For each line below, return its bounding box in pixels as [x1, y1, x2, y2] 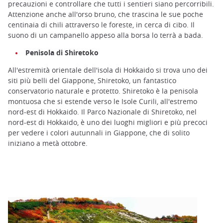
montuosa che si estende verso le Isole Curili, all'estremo [8, 97, 197, 107]
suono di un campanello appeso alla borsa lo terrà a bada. [8, 30, 203, 40]
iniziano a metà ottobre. [8, 138, 88, 148]
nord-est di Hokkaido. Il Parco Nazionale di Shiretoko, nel [8, 107, 197, 117]
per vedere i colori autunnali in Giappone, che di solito [8, 128, 190, 138]
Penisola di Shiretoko [25, 48, 99, 58]
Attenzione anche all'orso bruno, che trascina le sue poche [8, 9, 203, 19]
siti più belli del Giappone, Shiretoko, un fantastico [8, 76, 176, 86]
